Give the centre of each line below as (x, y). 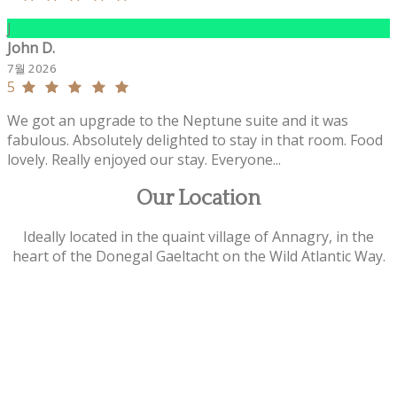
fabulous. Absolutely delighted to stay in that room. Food (195, 140)
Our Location (198, 198)
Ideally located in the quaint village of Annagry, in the (198, 237)
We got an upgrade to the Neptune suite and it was (178, 120)
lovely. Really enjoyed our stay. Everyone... (144, 159)
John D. (31, 47)
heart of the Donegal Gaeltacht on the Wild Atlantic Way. (198, 257)
